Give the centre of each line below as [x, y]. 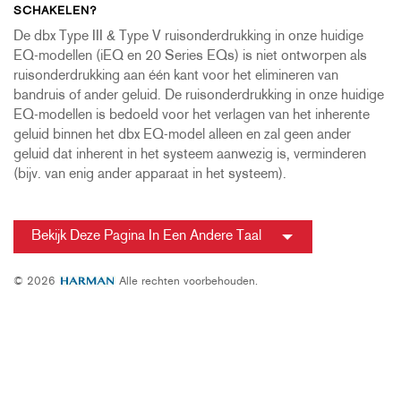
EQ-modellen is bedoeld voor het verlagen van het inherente [192, 115]
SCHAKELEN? [55, 11]
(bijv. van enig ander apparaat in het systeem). [152, 175]
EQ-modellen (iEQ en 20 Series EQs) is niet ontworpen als [190, 56]
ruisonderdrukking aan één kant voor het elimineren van [176, 76]
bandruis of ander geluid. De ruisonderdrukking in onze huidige [199, 96]
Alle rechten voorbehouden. [187, 282]
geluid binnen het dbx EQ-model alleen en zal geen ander [182, 135]
